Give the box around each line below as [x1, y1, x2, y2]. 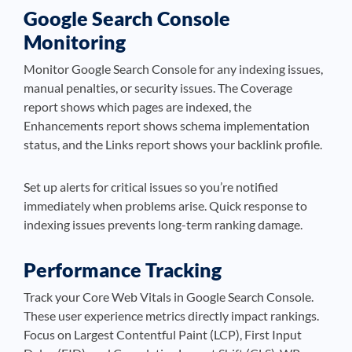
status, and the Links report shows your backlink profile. [24, 137, 322, 152]
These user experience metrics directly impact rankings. [24, 308, 319, 323]
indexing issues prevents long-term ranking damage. [24, 217, 302, 232]
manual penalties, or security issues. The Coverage [24, 80, 292, 95]
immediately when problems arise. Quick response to [24, 198, 307, 213]
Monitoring [24, 30, 126, 53]
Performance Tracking [24, 258, 222, 281]
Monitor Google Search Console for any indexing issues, [24, 61, 323, 76]
